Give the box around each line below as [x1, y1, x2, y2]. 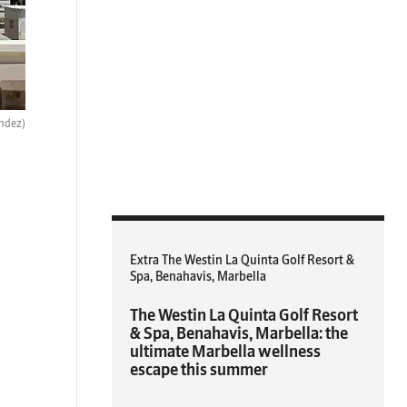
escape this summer [130, 359, 268, 381]
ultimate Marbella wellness [130, 341, 321, 362]
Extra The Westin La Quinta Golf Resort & [130, 252, 354, 269]
